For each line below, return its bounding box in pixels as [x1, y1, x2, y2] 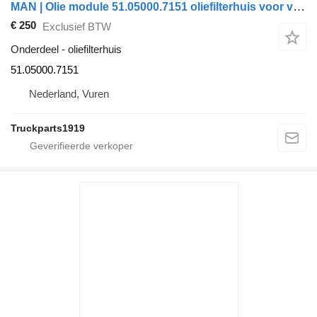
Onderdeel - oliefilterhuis [11, 43, 122, 56]
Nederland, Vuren [29, 88, 109, 100]
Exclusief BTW [42, 20, 111, 33]
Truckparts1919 [11, 122, 85, 134]
